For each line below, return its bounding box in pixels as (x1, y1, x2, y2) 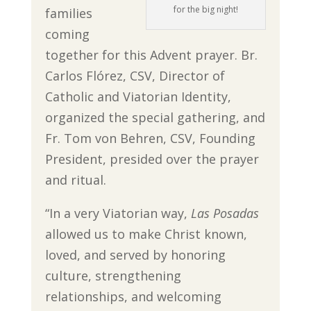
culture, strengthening (44, 267, 181, 284)
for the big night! (174, 3, 239, 16)
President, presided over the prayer (44, 150, 259, 167)
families (44, 4, 92, 22)
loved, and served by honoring (44, 246, 226, 263)
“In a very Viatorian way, (44, 204, 191, 221)
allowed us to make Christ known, (44, 225, 247, 242)
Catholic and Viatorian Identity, (44, 87, 231, 105)
